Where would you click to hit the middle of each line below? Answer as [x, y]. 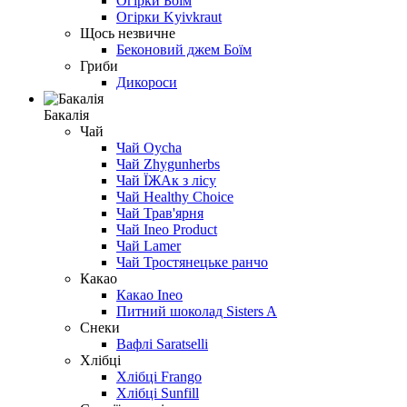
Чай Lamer [149, 245]
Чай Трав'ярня [160, 213]
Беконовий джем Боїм [184, 49]
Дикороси [147, 82]
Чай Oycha [149, 147]
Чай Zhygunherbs [168, 164]
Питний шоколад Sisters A [197, 311]
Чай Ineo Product [167, 229]
